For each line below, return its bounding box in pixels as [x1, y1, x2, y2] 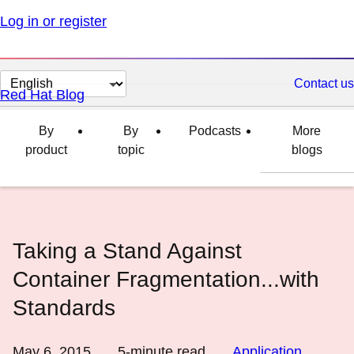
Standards [13, 296, 115, 320]
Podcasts [188, 124, 241, 137]
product [24, 143, 67, 156]
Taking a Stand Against [13, 239, 242, 263]
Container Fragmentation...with [13, 267, 319, 292]
